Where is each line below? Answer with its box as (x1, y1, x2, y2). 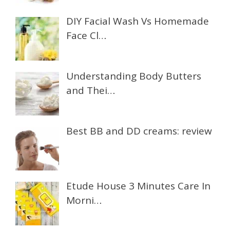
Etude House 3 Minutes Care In (66, 179, 211, 193)
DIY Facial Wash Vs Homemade (66, 14, 209, 28)
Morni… (66, 194, 102, 207)
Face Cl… (66, 29, 107, 43)
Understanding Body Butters (66, 69, 202, 83)
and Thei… (66, 84, 116, 98)
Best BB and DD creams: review (66, 124, 213, 138)
